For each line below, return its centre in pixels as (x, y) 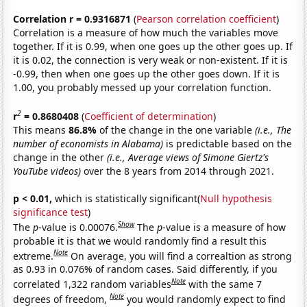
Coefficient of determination (149, 116)
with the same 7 (225, 284)
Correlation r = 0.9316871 (72, 19)
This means (41, 130)
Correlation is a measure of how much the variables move (146, 33)
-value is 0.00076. (78, 227)
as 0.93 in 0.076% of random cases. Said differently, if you (146, 269)
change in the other (60, 157)
